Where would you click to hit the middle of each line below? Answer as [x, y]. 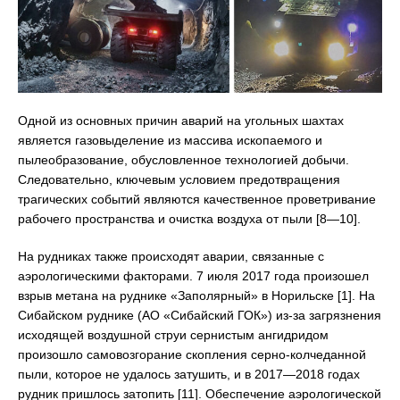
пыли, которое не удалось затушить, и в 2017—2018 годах [189, 375]
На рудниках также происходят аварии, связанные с [171, 257]
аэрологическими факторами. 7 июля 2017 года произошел [193, 276]
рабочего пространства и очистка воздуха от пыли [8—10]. [189, 219]
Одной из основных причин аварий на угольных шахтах [181, 121]
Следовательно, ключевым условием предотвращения [179, 180]
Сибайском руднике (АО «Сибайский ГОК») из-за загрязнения [200, 316]
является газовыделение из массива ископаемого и [170, 141]
